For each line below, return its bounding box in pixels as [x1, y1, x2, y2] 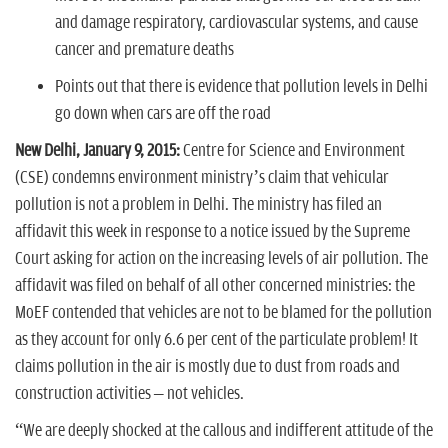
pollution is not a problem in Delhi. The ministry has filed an [15, 194, 382, 215]
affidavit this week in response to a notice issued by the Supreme [15, 221, 410, 242]
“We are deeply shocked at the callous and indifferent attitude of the [15, 420, 433, 441]
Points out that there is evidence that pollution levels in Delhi [55, 76, 428, 97]
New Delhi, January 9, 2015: [15, 140, 180, 161]
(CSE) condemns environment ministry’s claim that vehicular [15, 167, 389, 188]
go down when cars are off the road [55, 103, 274, 124]
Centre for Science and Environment [180, 140, 405, 161]
